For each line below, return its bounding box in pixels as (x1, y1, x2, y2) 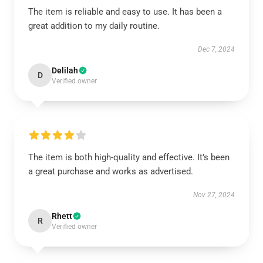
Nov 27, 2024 (193, 191, 235, 199)
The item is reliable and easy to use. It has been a (28, 6, 222, 17)
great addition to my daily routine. (28, 21, 160, 31)
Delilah (52, 66, 78, 75)
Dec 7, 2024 (198, 45, 235, 53)
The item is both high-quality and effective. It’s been (28, 152, 230, 163)
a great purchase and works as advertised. (28, 166, 195, 177)
